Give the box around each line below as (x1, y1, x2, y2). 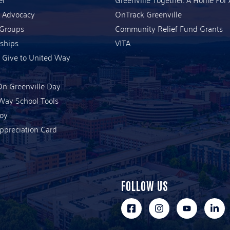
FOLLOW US (121, 178, 168, 193)
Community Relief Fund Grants (115, 21, 223, 35)
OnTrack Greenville (115, 6, 182, 21)
